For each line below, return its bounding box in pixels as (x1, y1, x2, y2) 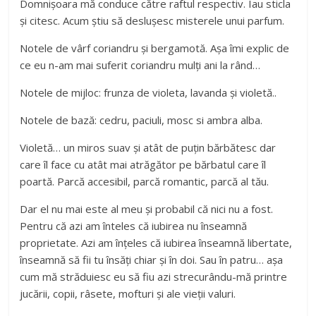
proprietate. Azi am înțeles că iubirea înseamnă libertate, (20, 236, 293, 250)
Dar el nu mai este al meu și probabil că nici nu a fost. (20, 202, 274, 217)
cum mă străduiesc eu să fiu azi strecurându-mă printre (20, 269, 288, 284)
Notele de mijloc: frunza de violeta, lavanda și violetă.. (20, 85, 277, 100)
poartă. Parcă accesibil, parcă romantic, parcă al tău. (20, 174, 269, 189)
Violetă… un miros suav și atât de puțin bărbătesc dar (20, 140, 276, 155)
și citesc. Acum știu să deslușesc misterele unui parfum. (20, 13, 285, 28)
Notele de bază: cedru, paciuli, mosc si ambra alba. (20, 113, 263, 128)
